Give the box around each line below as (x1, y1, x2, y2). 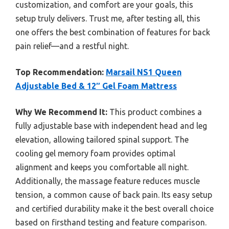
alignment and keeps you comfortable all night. (15, 162, 189, 172)
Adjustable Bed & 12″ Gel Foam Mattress (15, 81, 177, 90)
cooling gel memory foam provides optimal (15, 148, 175, 158)
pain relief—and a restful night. (15, 41, 129, 51)
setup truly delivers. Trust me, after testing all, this (15, 13, 200, 23)
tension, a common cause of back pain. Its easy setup (15, 190, 212, 199)
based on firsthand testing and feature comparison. (15, 217, 207, 227)
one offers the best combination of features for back (15, 27, 210, 37)
